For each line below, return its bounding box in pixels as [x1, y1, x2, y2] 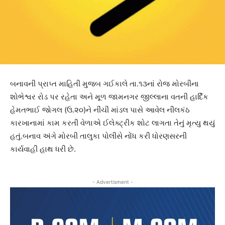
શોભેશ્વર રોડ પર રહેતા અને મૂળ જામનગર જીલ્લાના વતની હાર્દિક [10, 92, 208, 102]
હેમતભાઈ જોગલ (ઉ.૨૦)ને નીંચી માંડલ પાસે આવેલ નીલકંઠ [10, 105, 190, 115]
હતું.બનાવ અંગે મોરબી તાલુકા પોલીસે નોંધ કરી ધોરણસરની [10, 131, 187, 141]
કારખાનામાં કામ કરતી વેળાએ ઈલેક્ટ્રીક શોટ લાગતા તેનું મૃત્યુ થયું [10, 118, 215, 128]
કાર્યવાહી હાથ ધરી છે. [10, 144, 76, 154]
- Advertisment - [92, 179, 133, 185]
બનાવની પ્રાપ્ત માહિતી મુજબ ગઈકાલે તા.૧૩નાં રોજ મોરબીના [10, 79, 199, 89]
